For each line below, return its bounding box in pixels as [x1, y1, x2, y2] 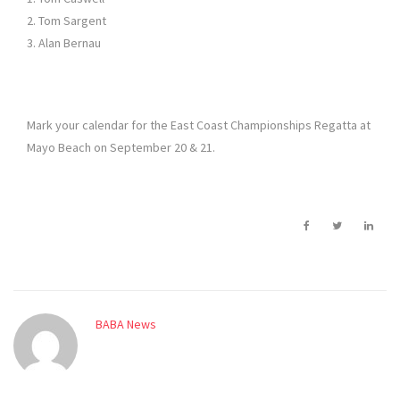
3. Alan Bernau [27, 35, 101, 52]
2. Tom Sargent [27, 12, 106, 29]
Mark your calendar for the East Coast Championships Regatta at [27, 117, 371, 134]
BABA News [96, 316, 156, 333]
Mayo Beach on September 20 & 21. [27, 139, 215, 156]
